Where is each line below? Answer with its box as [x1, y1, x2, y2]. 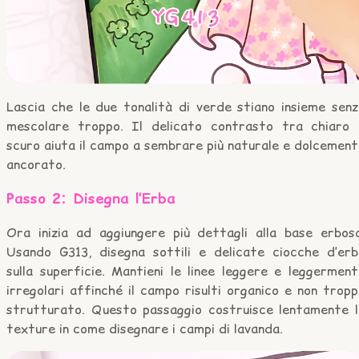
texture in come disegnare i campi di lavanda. [6, 319, 283, 337]
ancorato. [6, 155, 66, 173]
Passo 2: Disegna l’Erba [6, 188, 175, 208]
